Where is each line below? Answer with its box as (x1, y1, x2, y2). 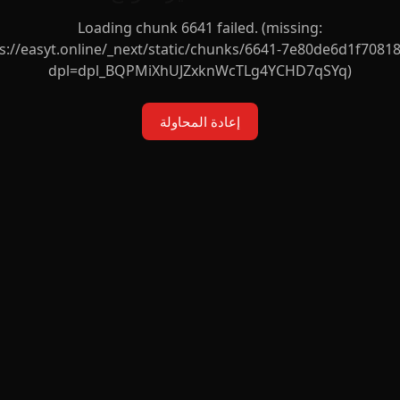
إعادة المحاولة (160, 112, 240, 130)
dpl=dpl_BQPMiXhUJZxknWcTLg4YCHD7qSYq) (48, 61, 352, 80)
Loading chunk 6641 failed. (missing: (78, 18, 322, 37)
